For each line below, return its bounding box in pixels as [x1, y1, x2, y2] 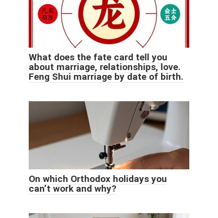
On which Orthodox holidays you [29, 173, 167, 184]
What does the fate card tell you [29, 51, 167, 63]
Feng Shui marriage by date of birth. [29, 71, 183, 82]
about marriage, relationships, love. [29, 61, 181, 73]
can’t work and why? [29, 182, 116, 194]
